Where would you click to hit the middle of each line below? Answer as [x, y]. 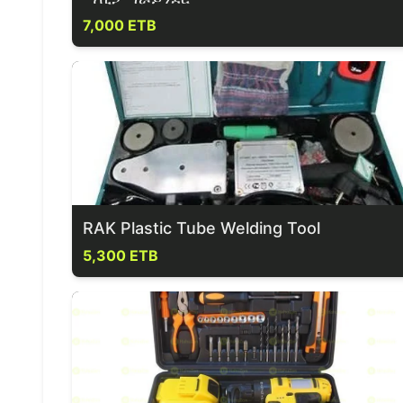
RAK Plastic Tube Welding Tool [201, 228]
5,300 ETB [121, 255]
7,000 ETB [120, 25]
